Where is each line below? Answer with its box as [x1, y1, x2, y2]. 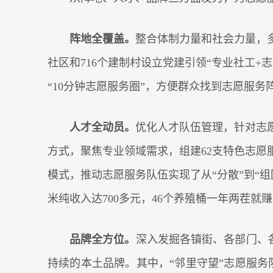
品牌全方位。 [69, 233, 136, 246]
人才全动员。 [69, 121, 135, 133]
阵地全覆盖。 [69, 33, 135, 45]
